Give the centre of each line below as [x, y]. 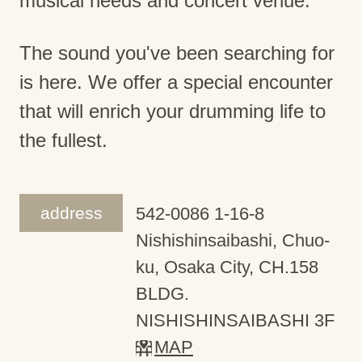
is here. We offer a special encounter [176, 82]
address [71, 213]
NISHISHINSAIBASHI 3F [235, 320]
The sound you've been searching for [177, 53]
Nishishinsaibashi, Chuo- [233, 240]
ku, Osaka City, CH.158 [227, 267]
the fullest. [63, 140]
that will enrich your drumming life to [173, 111]
